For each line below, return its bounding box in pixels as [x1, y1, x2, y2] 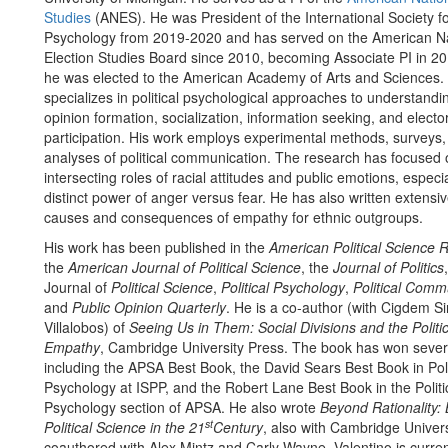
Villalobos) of [44, 317, 129, 337]
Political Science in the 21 [44, 417, 205, 437]
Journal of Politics [333, 257, 444, 277]
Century [213, 417, 263, 437]
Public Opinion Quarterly [72, 297, 226, 317]
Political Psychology [221, 277, 345, 297]
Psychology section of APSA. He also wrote [44, 397, 320, 417]
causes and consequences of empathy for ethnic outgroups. [44, 207, 427, 227]
